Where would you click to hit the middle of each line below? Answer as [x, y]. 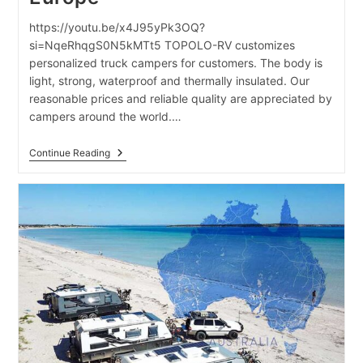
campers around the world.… [105, 117]
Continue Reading [69, 153]
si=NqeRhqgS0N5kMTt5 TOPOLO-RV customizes [162, 45]
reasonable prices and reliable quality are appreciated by [180, 99]
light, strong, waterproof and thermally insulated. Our [169, 81]
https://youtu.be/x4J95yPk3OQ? [117, 28]
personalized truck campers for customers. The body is [175, 63]
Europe [128, 205]
